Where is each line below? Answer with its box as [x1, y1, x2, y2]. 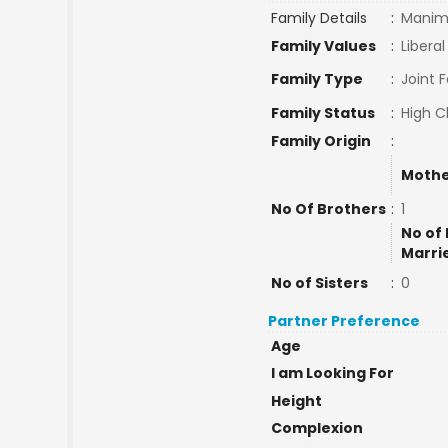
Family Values [270, 36, 376, 56]
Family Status [270, 103, 375, 123]
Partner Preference [268, 311, 421, 331]
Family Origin [270, 131, 371, 151]
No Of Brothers [270, 199, 386, 219]
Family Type [270, 69, 363, 89]
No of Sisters [270, 273, 368, 293]
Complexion [270, 418, 363, 438]
